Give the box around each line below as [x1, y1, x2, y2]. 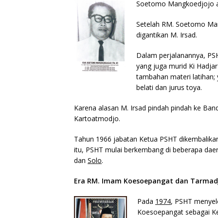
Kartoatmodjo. [74, 113, 120, 123]
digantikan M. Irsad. [136, 30, 197, 39]
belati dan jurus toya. [136, 82, 202, 92]
